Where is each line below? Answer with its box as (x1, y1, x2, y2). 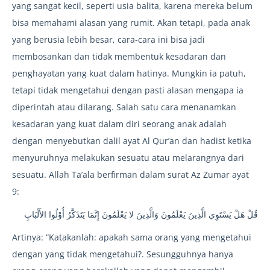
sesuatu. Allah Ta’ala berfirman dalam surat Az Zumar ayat (12, 169, 249, 181)
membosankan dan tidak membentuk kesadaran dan (12, 51, 226, 63)
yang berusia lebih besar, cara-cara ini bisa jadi (12, 34, 205, 46)
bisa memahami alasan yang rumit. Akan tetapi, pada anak (12, 17, 250, 29)
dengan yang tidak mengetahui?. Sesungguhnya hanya (12, 248, 233, 260)
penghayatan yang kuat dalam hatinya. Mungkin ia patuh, (12, 67, 246, 80)
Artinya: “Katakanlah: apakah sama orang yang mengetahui (12, 231, 251, 243)
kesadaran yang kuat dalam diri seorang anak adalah (12, 118, 227, 130)
